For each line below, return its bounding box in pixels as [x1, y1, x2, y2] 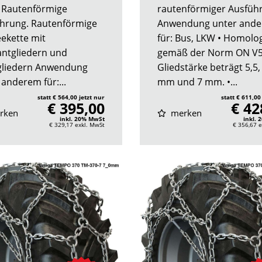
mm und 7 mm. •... [157, 75, 237, 88]
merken [168, 106, 202, 119]
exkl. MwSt [75, 120, 105, 129]
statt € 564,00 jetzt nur [37, 92, 105, 101]
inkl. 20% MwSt [60, 114, 105, 123]
